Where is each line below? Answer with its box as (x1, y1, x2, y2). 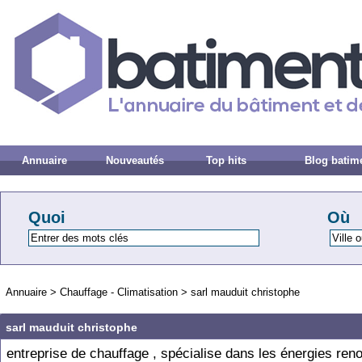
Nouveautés (106, 154, 165, 166)
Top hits (206, 154, 247, 166)
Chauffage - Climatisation (60, 286, 178, 298)
